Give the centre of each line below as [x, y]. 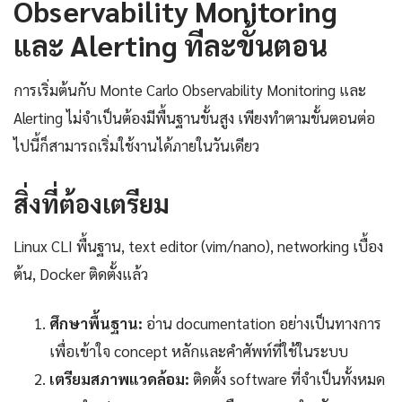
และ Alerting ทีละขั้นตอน [170, 45]
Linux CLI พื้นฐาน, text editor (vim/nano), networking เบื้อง [198, 246]
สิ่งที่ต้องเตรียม [92, 203]
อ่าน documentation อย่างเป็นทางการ [262, 323]
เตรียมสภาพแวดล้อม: [119, 379]
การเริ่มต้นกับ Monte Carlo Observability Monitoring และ [190, 90]
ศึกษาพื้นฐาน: [96, 323]
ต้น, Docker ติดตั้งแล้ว [81, 274]
